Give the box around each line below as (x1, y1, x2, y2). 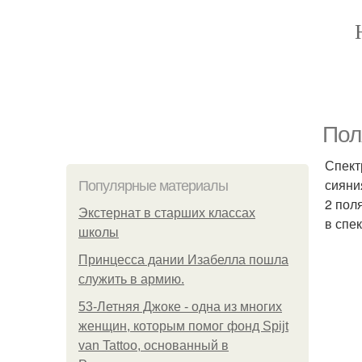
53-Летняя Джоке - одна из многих (78, 300, 282, 314)
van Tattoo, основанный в (78, 339, 229, 352)
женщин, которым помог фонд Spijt (78, 319, 288, 333)
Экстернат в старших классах (78, 206, 255, 220)
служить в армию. (78, 272, 184, 286)
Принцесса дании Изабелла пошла (78, 253, 288, 267)
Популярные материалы (78, 178, 228, 194)
